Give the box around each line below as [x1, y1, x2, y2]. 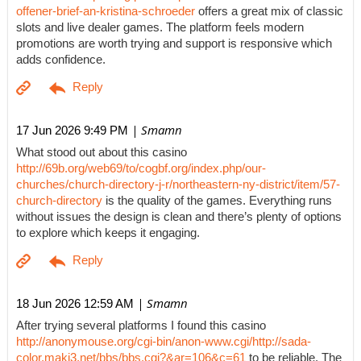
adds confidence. [16, 53, 106, 67]
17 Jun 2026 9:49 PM [16, 122, 128, 137]
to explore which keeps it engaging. [16, 226, 200, 240]
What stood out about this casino [16, 146, 187, 160]
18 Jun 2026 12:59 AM [16, 296, 134, 310]
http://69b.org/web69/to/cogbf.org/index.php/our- [16, 162, 266, 176]
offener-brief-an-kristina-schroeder [16, 5, 195, 19]
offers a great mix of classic [195, 5, 343, 19]
